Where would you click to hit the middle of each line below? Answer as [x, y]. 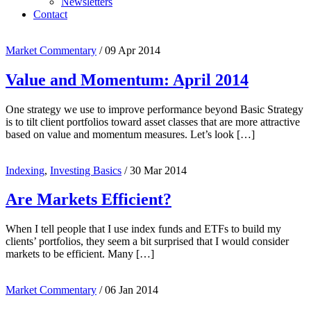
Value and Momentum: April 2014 [127, 79]
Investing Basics [86, 170]
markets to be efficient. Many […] [80, 254]
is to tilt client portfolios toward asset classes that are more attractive [153, 121]
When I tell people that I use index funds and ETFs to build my [143, 229]
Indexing [25, 170]
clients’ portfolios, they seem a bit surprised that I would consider [147, 242]
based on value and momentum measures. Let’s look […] [130, 134]
